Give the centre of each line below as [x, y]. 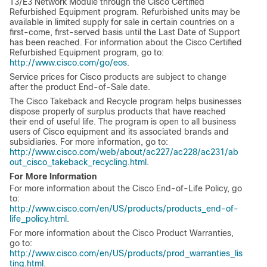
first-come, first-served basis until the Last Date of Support [125, 32]
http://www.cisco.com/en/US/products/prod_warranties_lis [126, 254]
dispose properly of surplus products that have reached [118, 112]
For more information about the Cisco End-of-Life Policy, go [126, 189]
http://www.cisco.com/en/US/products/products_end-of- [124, 209]
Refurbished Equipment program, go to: [87, 53]
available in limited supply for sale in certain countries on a [122, 22]
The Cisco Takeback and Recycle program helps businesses [125, 102]
